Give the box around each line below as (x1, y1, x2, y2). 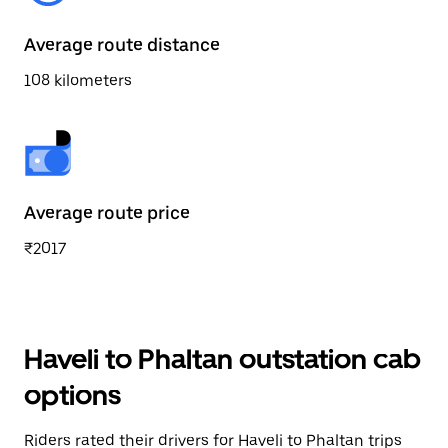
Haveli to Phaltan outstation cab (24, 342, 421, 376)
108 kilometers (24, 71, 132, 90)
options (24, 378, 121, 412)
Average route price (24, 202, 190, 223)
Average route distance (24, 34, 220, 55)
